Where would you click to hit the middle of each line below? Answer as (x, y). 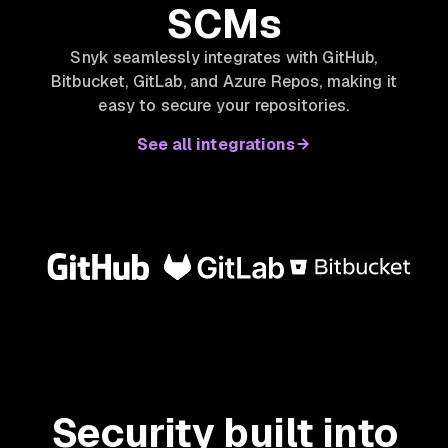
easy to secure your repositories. (224, 105)
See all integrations (216, 144)
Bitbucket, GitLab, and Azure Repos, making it (224, 81)
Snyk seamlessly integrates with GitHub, (224, 57)
